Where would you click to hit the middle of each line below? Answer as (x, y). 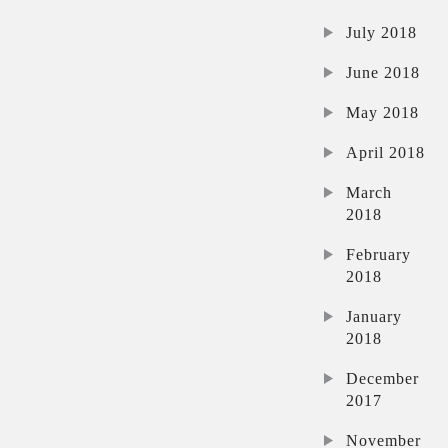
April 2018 (386, 152)
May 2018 (383, 112)
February (379, 254)
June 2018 (383, 72)
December (383, 378)
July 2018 (382, 32)
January (374, 316)
